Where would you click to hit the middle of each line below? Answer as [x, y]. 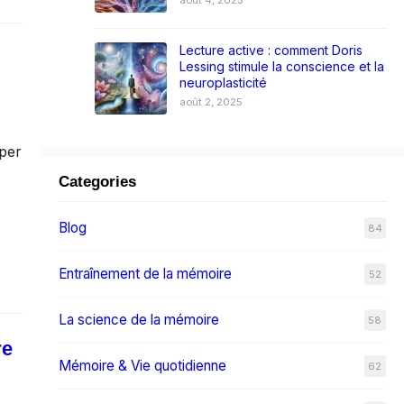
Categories [97, 182]
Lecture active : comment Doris [271, 50]
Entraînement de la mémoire [145, 274]
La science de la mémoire [138, 320]
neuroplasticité [223, 82]
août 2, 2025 [211, 101]
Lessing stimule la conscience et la [281, 66]
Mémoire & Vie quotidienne [142, 366]
